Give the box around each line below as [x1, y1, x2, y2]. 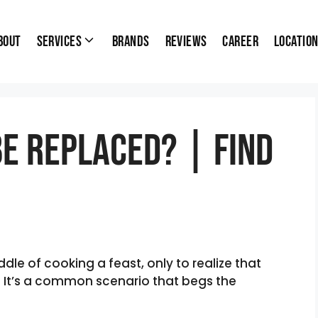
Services [36, 32, 82, 50]
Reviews [165, 32, 207, 50]
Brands [111, 32, 150, 50]
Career [222, 32, 258, 50]
